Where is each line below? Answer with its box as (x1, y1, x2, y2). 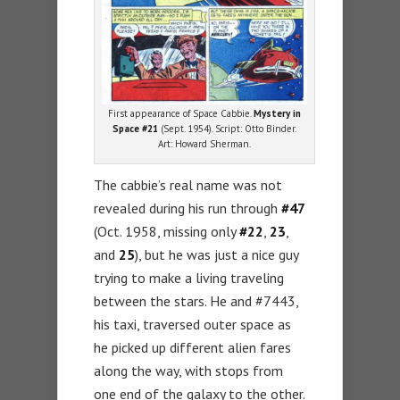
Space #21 (112, 122, 159, 136)
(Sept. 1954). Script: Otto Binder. (158, 122, 297, 136)
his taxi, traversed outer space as (94, 315, 291, 334)
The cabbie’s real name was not (94, 176, 282, 195)
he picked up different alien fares (94, 338, 291, 357)
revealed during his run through (94, 199, 281, 218)
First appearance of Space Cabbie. (108, 107, 254, 121)
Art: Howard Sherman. (158, 137, 252, 151)
